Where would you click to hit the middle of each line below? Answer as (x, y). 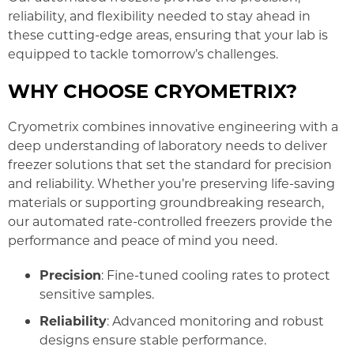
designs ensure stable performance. (153, 339)
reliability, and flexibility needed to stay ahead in (159, 15)
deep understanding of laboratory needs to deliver (168, 145)
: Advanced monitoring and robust (215, 320)
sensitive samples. (97, 293)
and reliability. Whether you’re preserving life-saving (171, 183)
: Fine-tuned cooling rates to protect (216, 274)
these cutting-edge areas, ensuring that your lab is (168, 34)
